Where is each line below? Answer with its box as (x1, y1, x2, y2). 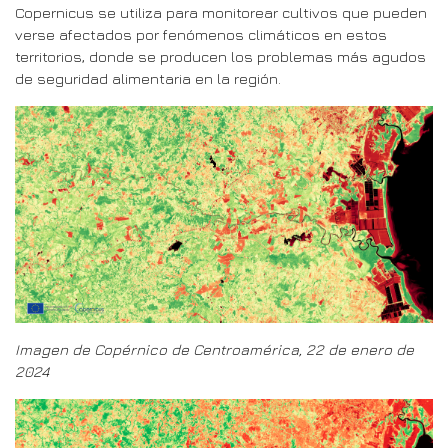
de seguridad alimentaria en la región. (15, 69, 281, 87)
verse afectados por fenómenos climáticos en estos (15, 25, 387, 43)
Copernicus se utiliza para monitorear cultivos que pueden (15, 3, 427, 21)
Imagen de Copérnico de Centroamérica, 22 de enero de (15, 340, 414, 358)
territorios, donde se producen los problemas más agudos (15, 47, 426, 65)
